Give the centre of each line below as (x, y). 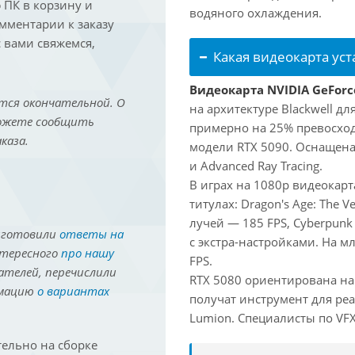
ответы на (92, 234)
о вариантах (73, 291)
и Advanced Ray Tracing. (256, 166)
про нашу (87, 253)
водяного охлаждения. (256, 13)
